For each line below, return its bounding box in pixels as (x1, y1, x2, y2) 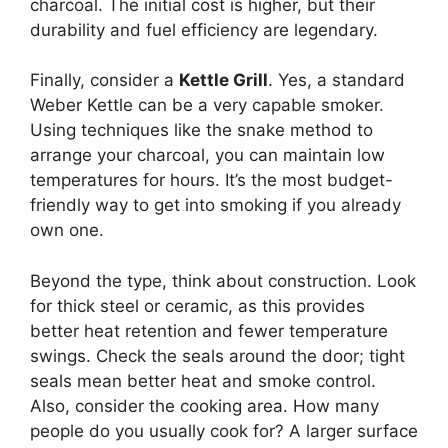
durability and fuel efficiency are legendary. (30, 19, 378, 40)
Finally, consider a (30, 70, 179, 91)
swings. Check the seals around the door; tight (30, 345, 405, 366)
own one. (30, 220, 104, 241)
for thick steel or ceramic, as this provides (30, 295, 365, 316)
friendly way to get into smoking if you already (30, 195, 401, 216)
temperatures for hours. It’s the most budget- (30, 170, 393, 191)
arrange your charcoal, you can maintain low (30, 145, 385, 166)
